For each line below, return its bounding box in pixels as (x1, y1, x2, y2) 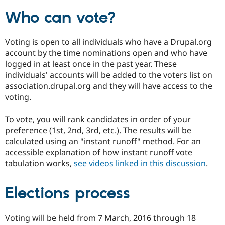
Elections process (5, 184, 130, 204)
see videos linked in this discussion (74, 158, 206, 169)
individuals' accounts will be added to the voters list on (5, 69, 212, 81)
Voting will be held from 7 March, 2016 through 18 (5, 212, 196, 223)
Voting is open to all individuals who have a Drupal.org (5, 36, 212, 48)
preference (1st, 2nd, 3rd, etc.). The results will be (5, 125, 191, 136)
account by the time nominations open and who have (5, 47, 207, 59)
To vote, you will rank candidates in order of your (5, 114, 191, 125)
